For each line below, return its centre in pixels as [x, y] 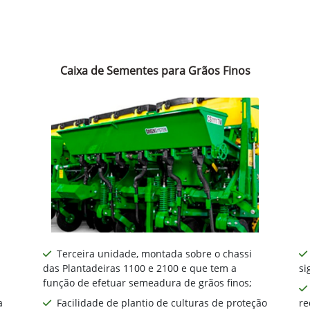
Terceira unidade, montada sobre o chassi [154, 254]
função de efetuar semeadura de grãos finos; [147, 283]
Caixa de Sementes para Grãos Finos [155, 71]
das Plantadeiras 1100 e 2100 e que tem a [140, 268]
